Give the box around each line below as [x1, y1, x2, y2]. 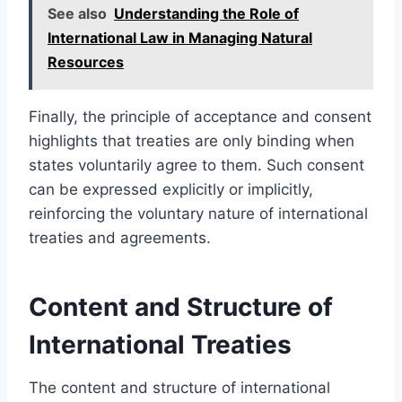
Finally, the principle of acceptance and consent [29, 107, 371, 126]
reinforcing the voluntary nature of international [29, 204, 368, 223]
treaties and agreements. [29, 228, 211, 247]
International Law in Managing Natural [48, 28, 312, 47]
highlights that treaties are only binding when [29, 131, 354, 150]
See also [48, 4, 107, 22]
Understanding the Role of [114, 4, 299, 22]
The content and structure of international [29, 378, 330, 397]
